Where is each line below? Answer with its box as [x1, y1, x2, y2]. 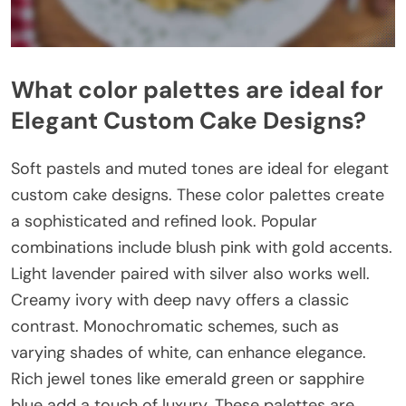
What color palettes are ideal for [11, 74, 383, 106]
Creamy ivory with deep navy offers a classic [11, 288, 349, 311]
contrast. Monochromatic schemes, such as [11, 314, 339, 337]
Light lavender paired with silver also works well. [11, 262, 370, 285]
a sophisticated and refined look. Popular [11, 209, 317, 232]
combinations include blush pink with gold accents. [11, 236, 392, 258]
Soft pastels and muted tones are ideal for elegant [11, 157, 389, 179]
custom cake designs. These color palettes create [11, 183, 384, 206]
